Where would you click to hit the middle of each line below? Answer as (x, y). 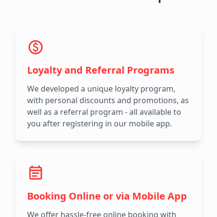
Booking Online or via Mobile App (107, 196)
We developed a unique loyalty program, (101, 89)
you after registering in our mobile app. (100, 124)
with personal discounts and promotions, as (108, 101)
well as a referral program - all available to (104, 112)
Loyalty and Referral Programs (101, 70)
